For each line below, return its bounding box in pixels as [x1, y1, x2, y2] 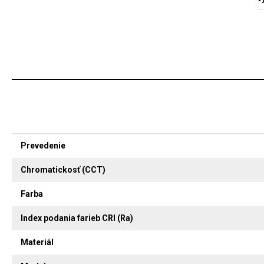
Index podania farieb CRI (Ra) [21, 213, 133, 223]
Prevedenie [21, 141, 65, 150]
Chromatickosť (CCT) [21, 165, 105, 174]
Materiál [21, 237, 54, 247]
